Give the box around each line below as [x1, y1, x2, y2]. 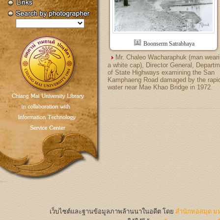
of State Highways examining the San [108, 69, 215, 76]
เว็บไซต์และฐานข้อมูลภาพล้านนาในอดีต [50, 208, 161, 215]
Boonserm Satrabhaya [142, 40, 195, 47]
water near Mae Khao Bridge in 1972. [108, 83, 213, 91]
